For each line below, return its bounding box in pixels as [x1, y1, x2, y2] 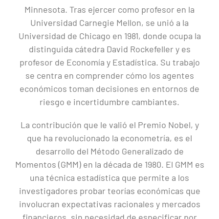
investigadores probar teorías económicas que [19, 185, 200, 197]
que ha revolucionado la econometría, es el [27, 132, 192, 144]
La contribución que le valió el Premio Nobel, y [20, 119, 199, 131]
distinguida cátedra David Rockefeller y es [28, 44, 191, 55]
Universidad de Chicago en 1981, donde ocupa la [18, 30, 201, 42]
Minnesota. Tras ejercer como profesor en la [24, 4, 195, 15]
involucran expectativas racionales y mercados [19, 198, 200, 210]
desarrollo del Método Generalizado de [35, 146, 184, 157]
